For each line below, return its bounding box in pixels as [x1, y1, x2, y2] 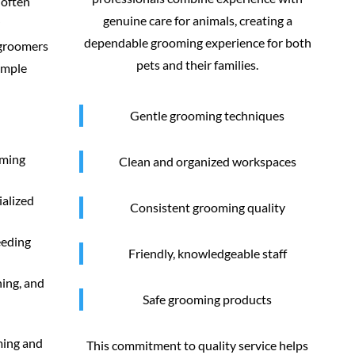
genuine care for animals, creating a [102, 13, 292, 28]
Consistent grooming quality [129, 200, 285, 215]
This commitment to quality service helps [86, 338, 309, 353]
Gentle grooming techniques [130, 108, 285, 123]
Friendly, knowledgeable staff [128, 246, 287, 261]
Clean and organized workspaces [118, 154, 296, 169]
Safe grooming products [143, 292, 273, 307]
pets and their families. [136, 57, 259, 72]
